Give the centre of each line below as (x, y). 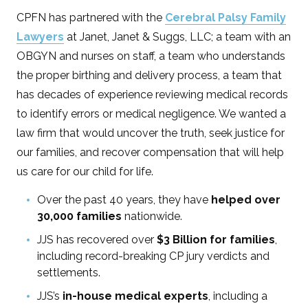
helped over (246, 199)
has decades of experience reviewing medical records (153, 94)
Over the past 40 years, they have (124, 199)
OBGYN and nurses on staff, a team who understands (151, 56)
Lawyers (41, 36)
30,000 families (80, 216)
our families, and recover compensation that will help (151, 152)
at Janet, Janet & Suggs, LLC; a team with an (178, 36)
